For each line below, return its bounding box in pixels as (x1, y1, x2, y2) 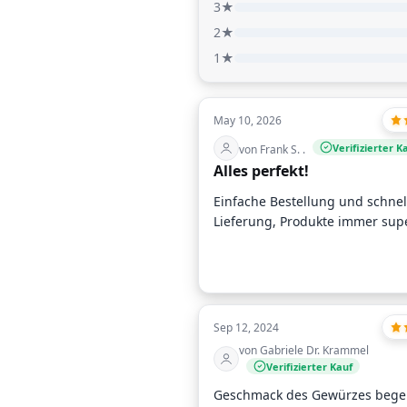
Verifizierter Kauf (266, 359, 352, 373)
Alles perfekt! (213, 161, 309, 182)
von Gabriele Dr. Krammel (239, 342, 369, 359)
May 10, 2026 (213, 113, 282, 129)
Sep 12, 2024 (213, 320, 279, 336)
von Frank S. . (239, 142, 305, 158)
